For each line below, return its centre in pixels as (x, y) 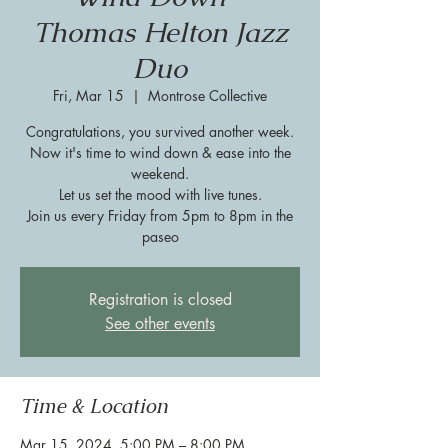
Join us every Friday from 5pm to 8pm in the (160, 215)
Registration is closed (160, 299)
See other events (160, 323)
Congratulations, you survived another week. (160, 131)
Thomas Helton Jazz (160, 32)
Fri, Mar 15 (88, 95)
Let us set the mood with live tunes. (160, 194)
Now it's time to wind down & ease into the (160, 152)
